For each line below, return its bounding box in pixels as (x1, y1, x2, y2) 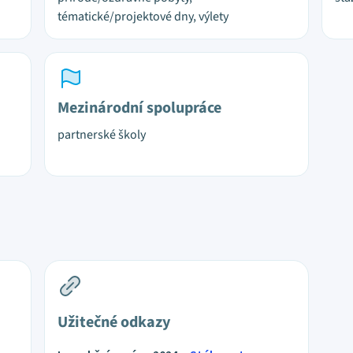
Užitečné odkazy (58, 311, 170, 333)
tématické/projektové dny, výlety (58, 8, 229, 25)
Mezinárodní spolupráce (58, 97, 221, 119)
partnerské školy (58, 126, 146, 143)
